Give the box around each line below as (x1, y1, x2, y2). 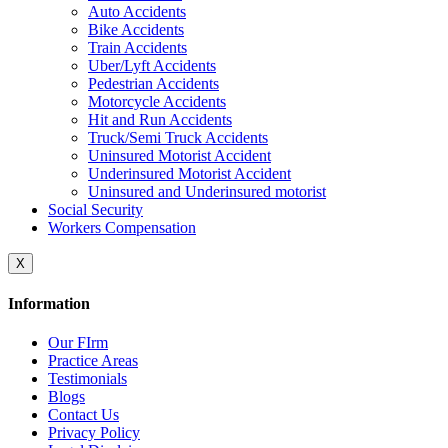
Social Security (48, 200, 143, 218)
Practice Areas (48, 352, 138, 370)
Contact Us (48, 406, 119, 424)
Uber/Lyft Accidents (88, 56, 216, 74)
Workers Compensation (48, 218, 196, 236)
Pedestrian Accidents (88, 74, 219, 92)
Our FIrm (48, 334, 108, 352)
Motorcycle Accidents (88, 92, 226, 110)
